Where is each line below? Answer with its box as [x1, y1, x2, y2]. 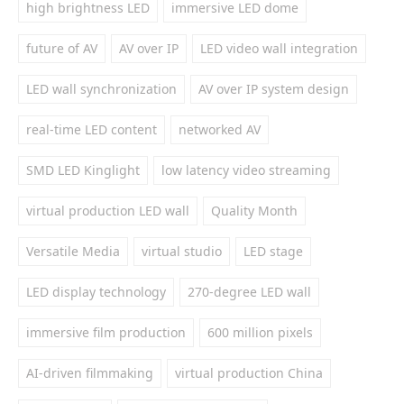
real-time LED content [26, 121, 157, 138]
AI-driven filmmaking [26, 364, 153, 381]
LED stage [243, 243, 303, 260]
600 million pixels [207, 324, 313, 341]
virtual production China [175, 364, 323, 381]
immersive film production [26, 324, 186, 341]
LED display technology [26, 283, 166, 300]
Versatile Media [26, 243, 120, 260]
